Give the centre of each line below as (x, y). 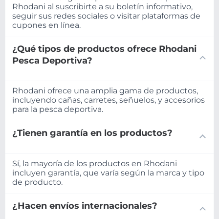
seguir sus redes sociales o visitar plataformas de (106, 16)
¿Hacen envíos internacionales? (85, 206)
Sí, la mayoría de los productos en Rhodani (95, 164)
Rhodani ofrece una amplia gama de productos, (105, 91)
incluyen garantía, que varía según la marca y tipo (108, 173)
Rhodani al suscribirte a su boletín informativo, (102, 6)
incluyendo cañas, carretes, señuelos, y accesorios (109, 100)
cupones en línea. (46, 25)
